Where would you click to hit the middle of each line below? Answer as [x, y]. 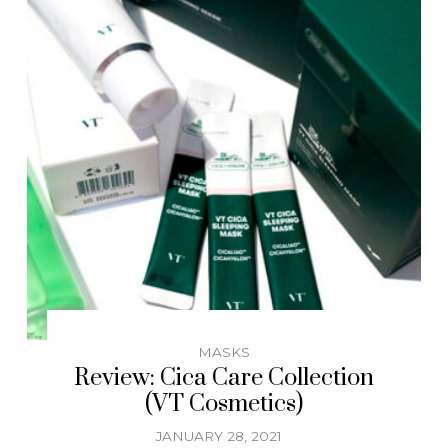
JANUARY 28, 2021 [218, 435]
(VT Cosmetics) [223, 403]
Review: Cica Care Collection [223, 377]
